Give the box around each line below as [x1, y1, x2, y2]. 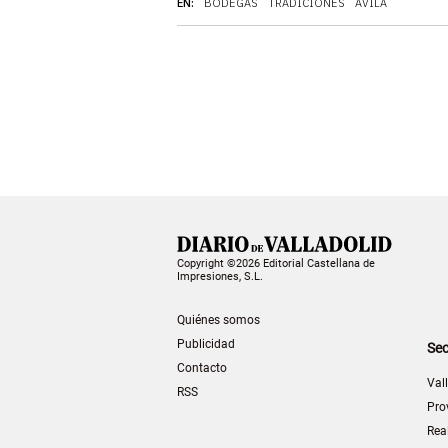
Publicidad [177, 336, 235, 351]
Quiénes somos [177, 312, 260, 327]
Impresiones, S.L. [177, 269, 263, 283]
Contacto [177, 360, 227, 375]
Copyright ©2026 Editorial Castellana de [177, 256, 375, 270]
